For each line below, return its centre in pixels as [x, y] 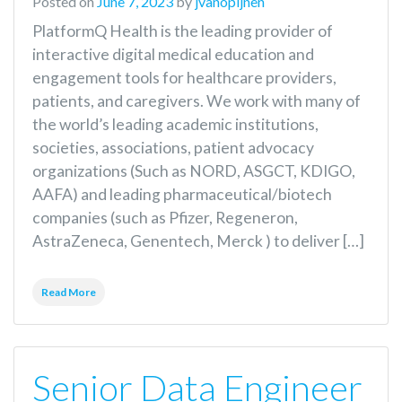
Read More [69, 292]
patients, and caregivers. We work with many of [197, 101]
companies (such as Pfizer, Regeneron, [165, 218]
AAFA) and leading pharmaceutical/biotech [182, 194]
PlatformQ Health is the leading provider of [183, 31]
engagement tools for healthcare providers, [184, 78]
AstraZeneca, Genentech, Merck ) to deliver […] [198, 241]
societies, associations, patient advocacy [173, 148]
